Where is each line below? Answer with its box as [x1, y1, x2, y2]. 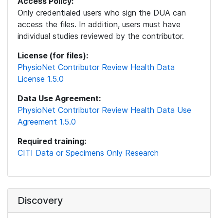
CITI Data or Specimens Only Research [18, 148, 159, 158]
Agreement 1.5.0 [18, 117, 76, 127]
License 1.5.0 [18, 74, 64, 84]
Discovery [18, 195, 63, 206]
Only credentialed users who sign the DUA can [18, 8, 186, 18]
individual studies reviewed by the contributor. [18, 31, 184, 41]
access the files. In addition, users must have [18, 19, 181, 29]
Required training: [18, 136, 86, 146]
